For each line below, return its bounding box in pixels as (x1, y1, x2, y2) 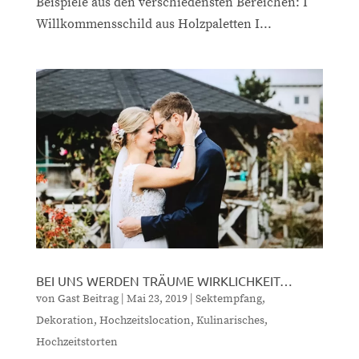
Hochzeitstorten (35, 334, 118, 349)
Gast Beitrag (57, 291, 119, 306)
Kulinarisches (196, 313, 264, 328)
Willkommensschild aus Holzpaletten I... (35, 15, 272, 32)
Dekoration (35, 313, 94, 328)
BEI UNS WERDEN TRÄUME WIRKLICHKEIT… (35, 272, 292, 288)
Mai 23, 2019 (126, 291, 188, 306)
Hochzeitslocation (99, 313, 191, 328)
